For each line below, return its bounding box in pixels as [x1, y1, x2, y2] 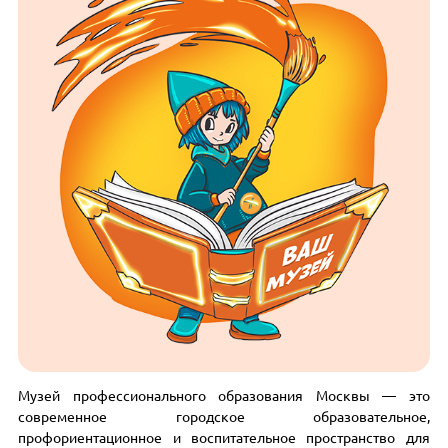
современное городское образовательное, [18, 408, 430, 425]
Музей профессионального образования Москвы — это [18, 387, 430, 404]
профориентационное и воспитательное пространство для [18, 429, 430, 446]
